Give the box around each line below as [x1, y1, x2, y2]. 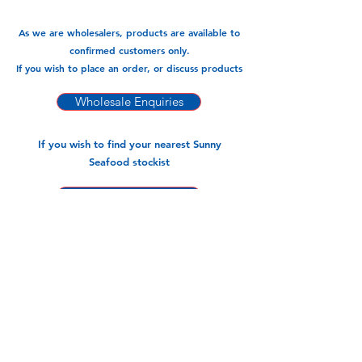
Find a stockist [90, 187, 167, 203]
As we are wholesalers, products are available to [19, 26, 240, 39]
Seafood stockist [89, 155, 170, 168]
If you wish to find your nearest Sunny [37, 137, 221, 150]
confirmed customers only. [69, 44, 190, 57]
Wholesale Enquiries [74, 94, 183, 109]
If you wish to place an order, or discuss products [16, 61, 242, 74]
